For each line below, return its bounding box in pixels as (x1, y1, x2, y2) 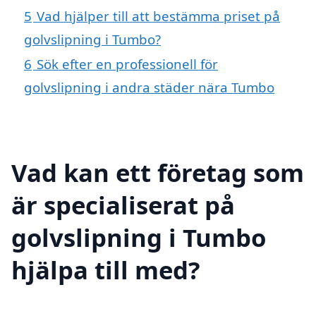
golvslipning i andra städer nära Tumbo (24, 78, 274, 96)
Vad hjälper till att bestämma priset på (37, 6, 280, 25)
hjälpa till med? (11, 253, 200, 287)
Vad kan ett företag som (11, 156, 304, 190)
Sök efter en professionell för (37, 54, 218, 73)
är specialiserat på (11, 188, 235, 222)
